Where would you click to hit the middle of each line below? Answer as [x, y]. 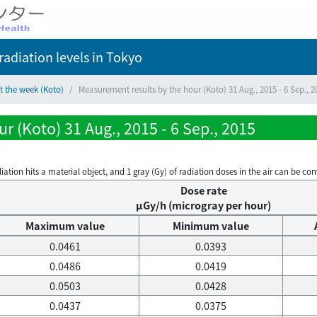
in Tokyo [116, 57]
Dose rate [203, 190]
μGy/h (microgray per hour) [203, 205]
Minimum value [211, 226]
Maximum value [65, 226]
